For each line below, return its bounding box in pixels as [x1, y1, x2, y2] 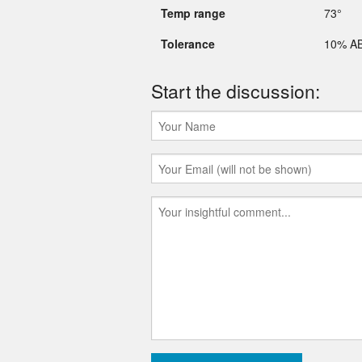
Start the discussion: [151, 78, 320, 105]
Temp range [161, 5, 225, 22]
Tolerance [161, 36, 215, 53]
